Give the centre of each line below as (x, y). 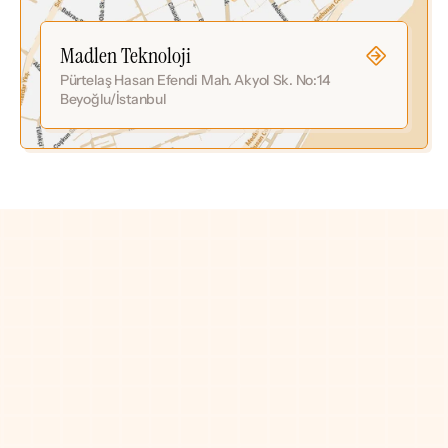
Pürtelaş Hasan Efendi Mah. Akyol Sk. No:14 (195, 80)
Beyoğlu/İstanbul (113, 99)
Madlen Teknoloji (125, 55)
